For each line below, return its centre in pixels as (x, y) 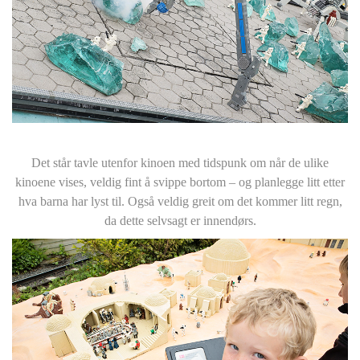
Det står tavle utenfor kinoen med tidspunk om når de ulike (180, 162)
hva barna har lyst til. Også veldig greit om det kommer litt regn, (180, 201)
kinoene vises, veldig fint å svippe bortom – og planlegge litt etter (180, 182)
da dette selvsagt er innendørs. (180, 220)
